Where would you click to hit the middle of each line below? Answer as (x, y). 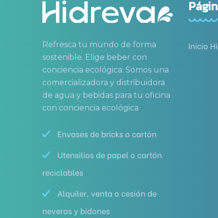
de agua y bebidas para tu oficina (106, 95)
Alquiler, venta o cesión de (107, 193)
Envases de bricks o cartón (107, 134)
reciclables (63, 172)
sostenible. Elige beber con (95, 57)
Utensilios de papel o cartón (110, 154)
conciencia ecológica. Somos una (106, 70)
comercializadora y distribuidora (104, 82)
